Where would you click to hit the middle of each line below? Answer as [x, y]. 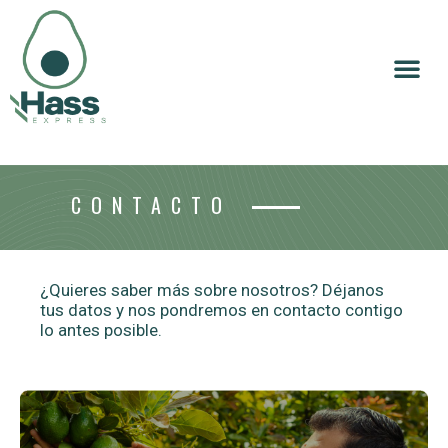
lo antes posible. [101, 329]
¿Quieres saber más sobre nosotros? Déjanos [212, 289]
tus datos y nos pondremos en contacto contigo [221, 309]
